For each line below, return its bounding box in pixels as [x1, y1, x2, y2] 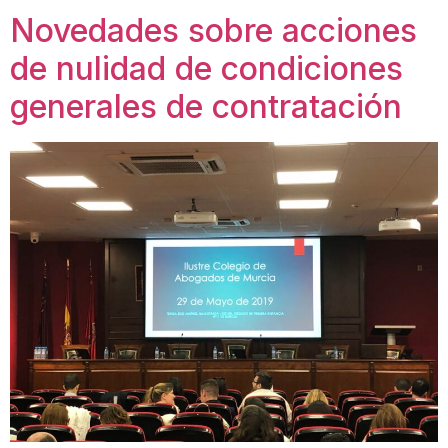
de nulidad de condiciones [10, 49, 403, 89]
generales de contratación [10, 87, 402, 127]
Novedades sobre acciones [10, 11, 417, 51]
